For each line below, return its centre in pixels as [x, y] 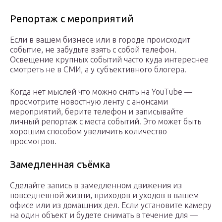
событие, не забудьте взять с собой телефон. [93, 49]
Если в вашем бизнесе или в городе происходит [100, 39]
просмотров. [33, 141]
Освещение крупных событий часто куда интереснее [109, 59]
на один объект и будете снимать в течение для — [104, 215]
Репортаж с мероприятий [72, 18]
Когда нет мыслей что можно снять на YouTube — [101, 91]
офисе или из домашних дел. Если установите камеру [111, 205]
